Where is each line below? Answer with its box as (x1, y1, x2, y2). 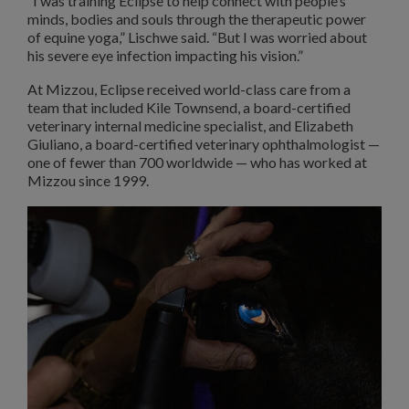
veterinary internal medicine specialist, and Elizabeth (27, 117, 353, 135)
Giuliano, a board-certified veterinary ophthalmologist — (27, 135, 380, 153)
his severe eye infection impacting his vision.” (27, 46, 303, 64)
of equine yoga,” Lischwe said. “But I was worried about (27, 27, 367, 46)
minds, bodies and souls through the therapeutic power (27, 9, 366, 27)
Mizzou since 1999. (27, 172, 149, 190)
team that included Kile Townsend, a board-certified (27, 99, 351, 117)
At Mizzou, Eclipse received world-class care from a (27, 80, 351, 99)
